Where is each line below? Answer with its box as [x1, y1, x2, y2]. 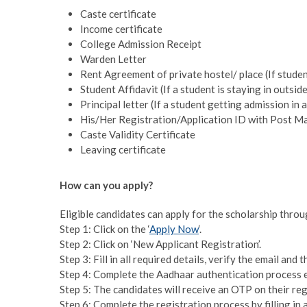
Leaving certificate [80, 143, 166, 156]
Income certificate [80, 22, 162, 35]
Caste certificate [80, 7, 156, 20]
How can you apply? [60, 178, 153, 191]
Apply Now [149, 222, 199, 235]
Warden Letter [80, 52, 147, 65]
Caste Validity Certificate [80, 127, 195, 140]
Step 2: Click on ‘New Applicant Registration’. [60, 237, 261, 250]
